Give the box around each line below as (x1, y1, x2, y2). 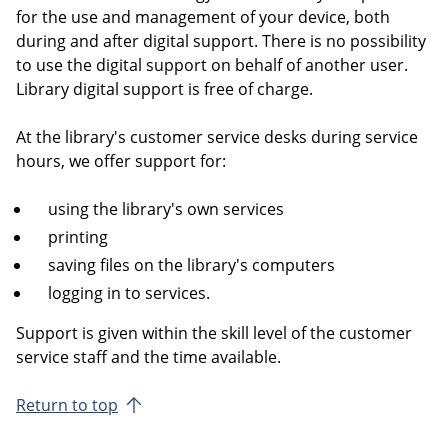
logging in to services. (48, 281, 214, 304)
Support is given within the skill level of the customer (16, 321, 412, 344)
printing (48, 225, 108, 248)
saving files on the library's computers (48, 253, 335, 276)
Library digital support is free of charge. (16, 77, 313, 100)
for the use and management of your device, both (16, 5, 390, 28)
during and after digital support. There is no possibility (16, 29, 426, 52)
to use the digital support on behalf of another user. (16, 53, 408, 76)
